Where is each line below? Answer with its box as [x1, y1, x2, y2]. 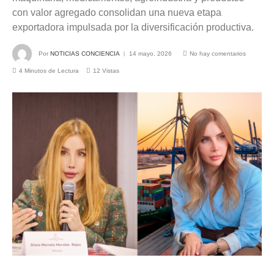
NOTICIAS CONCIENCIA [50, 50, 120, 57]
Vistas [102, 67, 119, 74]
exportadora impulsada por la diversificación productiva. [12, 21, 254, 32]
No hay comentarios [190, 50, 246, 57]
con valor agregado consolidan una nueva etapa [12, 7, 221, 18]
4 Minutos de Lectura [19, 67, 79, 74]
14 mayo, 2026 [129, 50, 172, 57]
